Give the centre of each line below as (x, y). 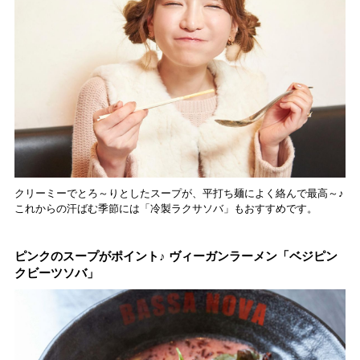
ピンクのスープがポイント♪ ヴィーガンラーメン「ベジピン (176, 256)
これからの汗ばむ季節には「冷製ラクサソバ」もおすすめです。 (166, 209)
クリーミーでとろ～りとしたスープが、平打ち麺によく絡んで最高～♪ (179, 194)
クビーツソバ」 (56, 273)
